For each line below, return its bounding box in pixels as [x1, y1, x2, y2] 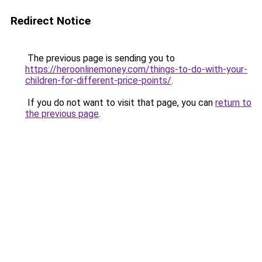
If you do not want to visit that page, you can [25, 97, 215, 108]
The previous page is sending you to [25, 53, 175, 64]
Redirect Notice [11, 14, 91, 27]
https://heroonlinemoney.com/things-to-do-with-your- [25, 64, 247, 75]
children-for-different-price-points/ [25, 75, 171, 86]
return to [215, 97, 251, 108]
